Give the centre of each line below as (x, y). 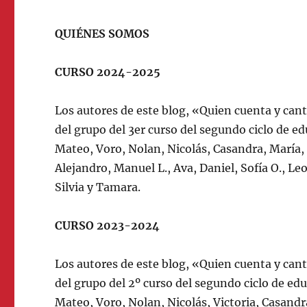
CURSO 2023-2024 (108, 225)
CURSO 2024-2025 (108, 72)
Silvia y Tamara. (98, 187)
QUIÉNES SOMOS (102, 34)
